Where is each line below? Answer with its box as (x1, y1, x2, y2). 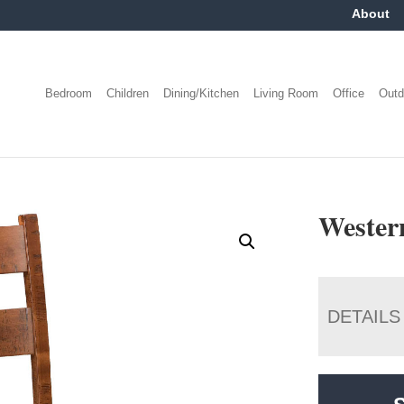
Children (106, 86, 150, 100)
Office (333, 86, 365, 100)
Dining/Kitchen (163, 86, 240, 100)
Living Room (253, 86, 319, 100)
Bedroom (45, 86, 93, 100)
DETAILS (327, 306, 401, 326)
